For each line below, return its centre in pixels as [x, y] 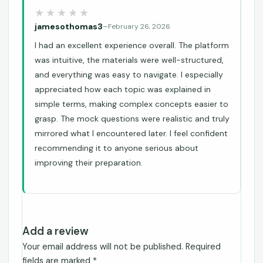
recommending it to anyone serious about [117, 148]
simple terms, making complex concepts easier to [131, 104]
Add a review [55, 231]
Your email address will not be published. [103, 247]
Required [203, 247]
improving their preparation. [89, 163]
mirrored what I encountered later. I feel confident [131, 134]
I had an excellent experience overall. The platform [132, 45]
